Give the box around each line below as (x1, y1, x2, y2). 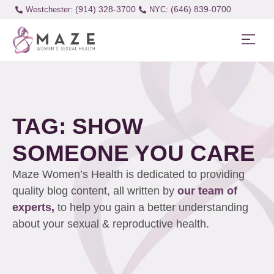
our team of (177, 185, 237, 198)
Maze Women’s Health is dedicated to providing (12, 168, 245, 181)
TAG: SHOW (12, 113, 143, 139)
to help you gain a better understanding (57, 201, 248, 214)
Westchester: (25, 5, 73, 14)
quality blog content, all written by (12, 185, 177, 198)
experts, (12, 201, 57, 214)
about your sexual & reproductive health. (12, 218, 212, 231)
